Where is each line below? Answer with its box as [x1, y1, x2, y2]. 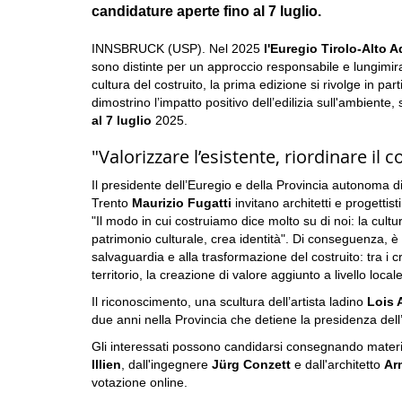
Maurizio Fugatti [132, 196, 232, 210]
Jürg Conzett [212, 357, 291, 371]
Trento [92, 196, 132, 210]
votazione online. [92, 375, 191, 389]
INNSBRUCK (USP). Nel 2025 [92, 41, 264, 56]
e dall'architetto [291, 357, 384, 371]
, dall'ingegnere [121, 357, 212, 371]
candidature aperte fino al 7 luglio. [92, 4, 321, 19]
